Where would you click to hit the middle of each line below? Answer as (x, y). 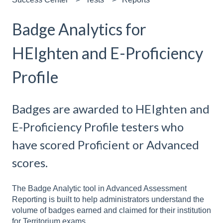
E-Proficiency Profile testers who (98, 127)
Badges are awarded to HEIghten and (111, 109)
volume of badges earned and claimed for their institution (111, 210)
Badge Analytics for (79, 29)
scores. (30, 163)
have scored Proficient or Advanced (106, 145)
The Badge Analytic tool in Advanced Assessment (99, 188)
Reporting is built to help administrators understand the (108, 199)
